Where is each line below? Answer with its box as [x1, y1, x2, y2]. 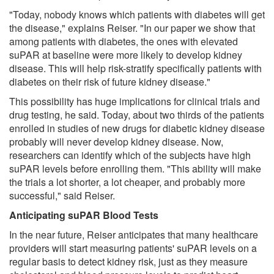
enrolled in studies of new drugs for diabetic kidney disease [9, 120, 265, 135]
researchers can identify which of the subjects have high [9, 147, 251, 162]
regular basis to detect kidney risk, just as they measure [9, 254, 248, 268]
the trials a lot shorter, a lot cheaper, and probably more [9, 174, 245, 189]
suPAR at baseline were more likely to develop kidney [9, 47, 242, 62]
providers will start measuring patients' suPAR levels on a [9, 240, 257, 255]
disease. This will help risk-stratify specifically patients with [9, 61, 262, 75]
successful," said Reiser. [9, 188, 115, 202]
